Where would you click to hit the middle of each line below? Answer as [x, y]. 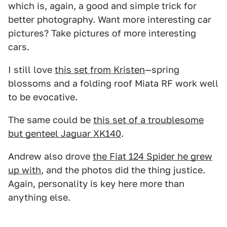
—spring [162, 70]
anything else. [39, 197]
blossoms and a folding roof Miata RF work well [113, 83]
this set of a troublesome [148, 120]
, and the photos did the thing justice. [123, 170]
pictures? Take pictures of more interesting [102, 33]
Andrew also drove [50, 156]
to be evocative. [43, 97]
